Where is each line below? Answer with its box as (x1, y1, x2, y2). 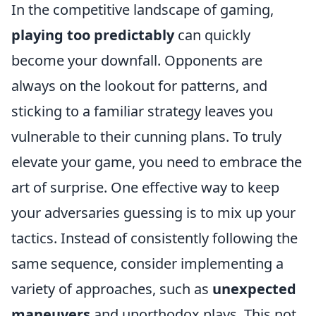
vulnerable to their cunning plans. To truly (11, 127, 281, 146)
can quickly (174, 25, 250, 44)
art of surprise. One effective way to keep (11, 178, 279, 197)
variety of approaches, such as (11, 279, 212, 298)
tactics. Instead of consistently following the (11, 229, 298, 248)
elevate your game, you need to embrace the (11, 152, 302, 171)
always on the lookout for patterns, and (11, 76, 267, 95)
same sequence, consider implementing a (11, 254, 284, 273)
